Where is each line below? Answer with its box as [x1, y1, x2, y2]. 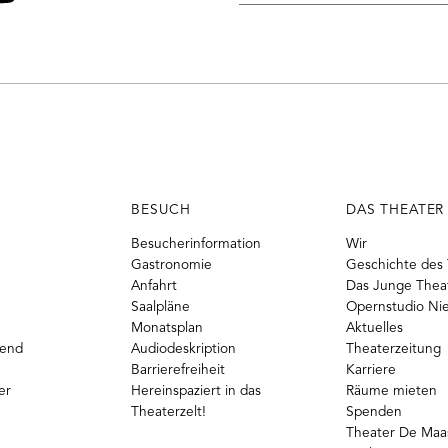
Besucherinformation [131, 237, 262, 251]
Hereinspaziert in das [131, 384, 262, 398]
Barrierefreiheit [131, 363, 226, 377]
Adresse [237, 33, 296, 50]
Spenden [345, 405, 402, 419]
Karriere [345, 363, 396, 377]
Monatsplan [131, 321, 204, 335]
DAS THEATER [345, 204, 445, 218]
